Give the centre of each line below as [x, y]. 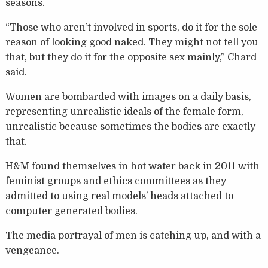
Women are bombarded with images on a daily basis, [128, 97]
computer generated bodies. [71, 211]
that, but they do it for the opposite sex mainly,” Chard [131, 58]
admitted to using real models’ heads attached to [119, 197]
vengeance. [32, 251]
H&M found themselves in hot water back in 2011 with [132, 167]
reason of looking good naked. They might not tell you [132, 43]
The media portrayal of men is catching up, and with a [133, 236]
